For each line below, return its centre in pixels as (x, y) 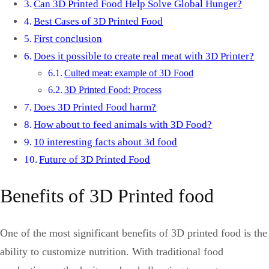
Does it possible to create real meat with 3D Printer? (144, 56)
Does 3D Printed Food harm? (95, 107)
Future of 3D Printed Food (95, 159)
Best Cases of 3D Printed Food (98, 21)
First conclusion (68, 38)
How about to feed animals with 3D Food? (123, 124)
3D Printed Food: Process (113, 90)
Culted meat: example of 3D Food (129, 73)
